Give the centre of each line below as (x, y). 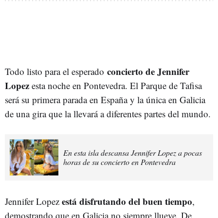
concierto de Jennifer (148, 71)
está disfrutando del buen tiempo (126, 201)
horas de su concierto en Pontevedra (119, 162)
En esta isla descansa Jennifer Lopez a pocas (133, 153)
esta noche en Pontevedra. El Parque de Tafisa (116, 85)
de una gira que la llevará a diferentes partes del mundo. (108, 113)
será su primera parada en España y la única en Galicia (105, 99)
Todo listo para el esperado (56, 71)
